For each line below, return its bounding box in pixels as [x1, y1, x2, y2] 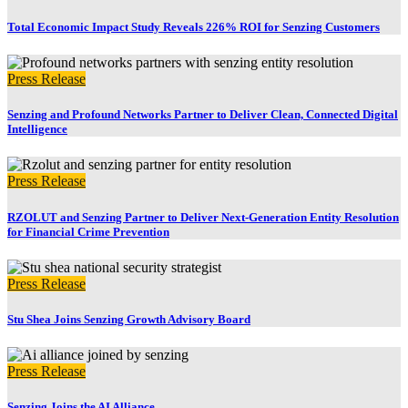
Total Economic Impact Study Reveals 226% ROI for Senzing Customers [7, 19, 380, 34]
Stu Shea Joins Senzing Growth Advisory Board [7, 312, 250, 326]
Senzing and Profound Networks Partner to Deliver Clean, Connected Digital [7, 107, 398, 122]
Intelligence [7, 122, 67, 137]
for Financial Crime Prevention [7, 224, 169, 239]
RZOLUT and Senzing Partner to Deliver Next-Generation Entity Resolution [7, 209, 399, 224]
